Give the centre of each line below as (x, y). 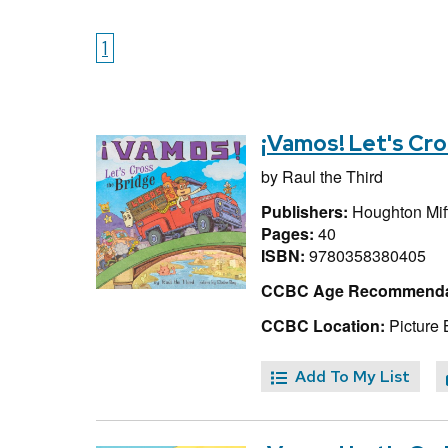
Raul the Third (332, 177)
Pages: (289, 233)
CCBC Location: (323, 325)
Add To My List (352, 377)
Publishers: (306, 211)
